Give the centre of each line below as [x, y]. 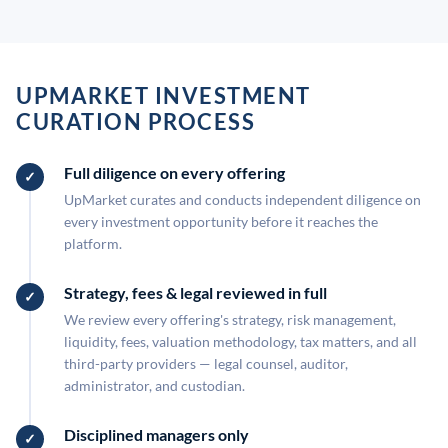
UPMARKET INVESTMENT [163, 95]
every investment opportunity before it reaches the [221, 221]
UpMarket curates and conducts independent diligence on [242, 199]
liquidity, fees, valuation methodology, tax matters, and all [240, 341]
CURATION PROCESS [135, 121]
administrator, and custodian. [154, 385]
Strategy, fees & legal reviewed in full [195, 292]
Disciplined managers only [156, 434]
